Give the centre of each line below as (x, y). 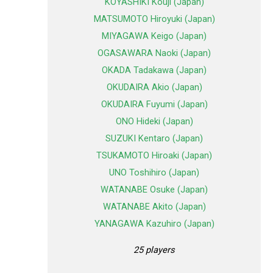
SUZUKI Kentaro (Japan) (154, 139)
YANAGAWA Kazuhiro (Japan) (154, 224)
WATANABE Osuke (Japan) (154, 190)
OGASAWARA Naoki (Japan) (154, 53)
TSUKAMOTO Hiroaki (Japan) (154, 156)
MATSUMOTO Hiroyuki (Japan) (154, 19)
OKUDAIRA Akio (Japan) (154, 87)
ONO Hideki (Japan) (154, 122)
